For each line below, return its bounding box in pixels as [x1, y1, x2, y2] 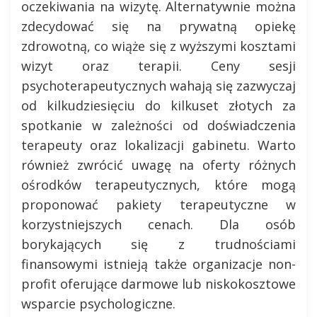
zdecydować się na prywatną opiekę [21, 18, 296, 35]
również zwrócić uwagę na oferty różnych [21, 156, 296, 173]
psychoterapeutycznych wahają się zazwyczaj [21, 77, 296, 94]
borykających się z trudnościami [21, 236, 296, 253]
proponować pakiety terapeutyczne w [21, 196, 296, 213]
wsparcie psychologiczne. [21, 295, 175, 312]
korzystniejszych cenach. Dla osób [21, 216, 296, 233]
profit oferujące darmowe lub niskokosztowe [21, 275, 296, 292]
